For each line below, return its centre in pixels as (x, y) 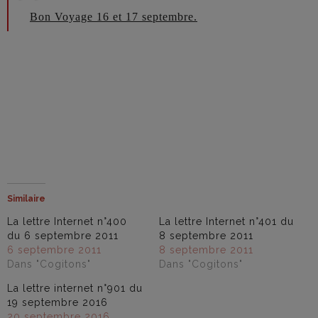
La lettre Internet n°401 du (226, 221)
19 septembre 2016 (57, 302)
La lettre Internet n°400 (67, 221)
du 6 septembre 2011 (63, 236)
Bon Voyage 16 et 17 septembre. (114, 17)
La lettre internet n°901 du (75, 288)
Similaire (26, 199)
